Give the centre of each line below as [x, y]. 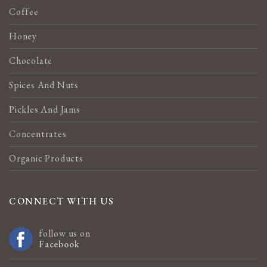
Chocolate [31, 60]
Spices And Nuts [44, 85]
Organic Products [46, 158]
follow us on [65, 233]
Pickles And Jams [45, 109]
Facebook [59, 244]
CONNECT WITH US [62, 201]
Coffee [24, 12]
